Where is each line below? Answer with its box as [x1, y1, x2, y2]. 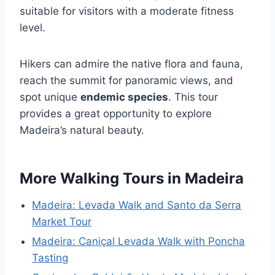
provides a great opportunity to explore [20, 107, 212, 120]
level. [20, 21, 45, 34]
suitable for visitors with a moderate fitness [20, 5, 234, 18]
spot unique [20, 91, 80, 104]
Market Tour [32, 215, 91, 228]
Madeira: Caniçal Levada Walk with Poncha [32, 235, 245, 248]
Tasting [32, 252, 68, 265]
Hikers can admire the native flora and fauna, [20, 58, 243, 71]
